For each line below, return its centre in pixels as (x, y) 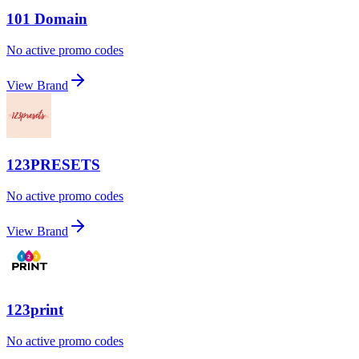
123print (35, 310)
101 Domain (47, 19)
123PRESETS (53, 164)
